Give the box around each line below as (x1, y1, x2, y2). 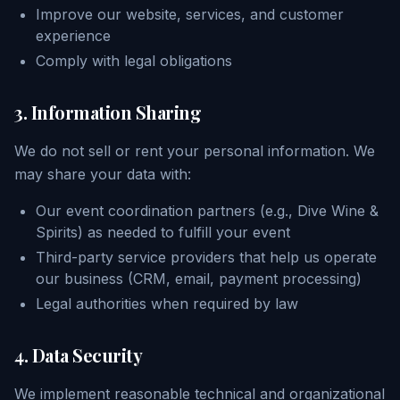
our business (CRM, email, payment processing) (36, 270, 362, 287)
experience (36, 27, 111, 45)
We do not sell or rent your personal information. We (14, 142, 375, 160)
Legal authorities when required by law (36, 295, 298, 312)
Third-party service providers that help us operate (36, 248, 377, 266)
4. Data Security (14, 343, 142, 367)
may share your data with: (14, 165, 191, 183)
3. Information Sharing (14, 100, 201, 124)
